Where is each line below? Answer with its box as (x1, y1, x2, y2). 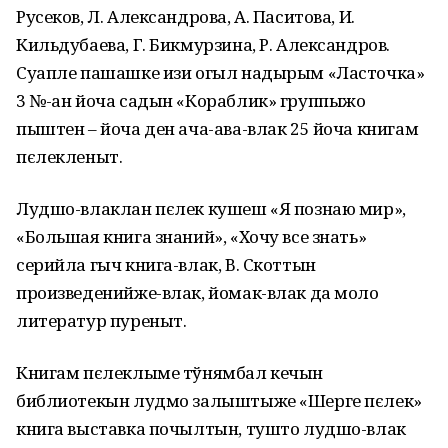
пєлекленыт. (16, 145, 123, 168)
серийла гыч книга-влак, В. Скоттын (16, 253, 316, 276)
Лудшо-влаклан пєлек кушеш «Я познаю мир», (16, 197, 406, 220)
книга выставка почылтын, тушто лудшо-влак (16, 417, 406, 440)
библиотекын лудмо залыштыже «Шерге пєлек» (16, 389, 422, 412)
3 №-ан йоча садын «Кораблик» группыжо (16, 89, 366, 112)
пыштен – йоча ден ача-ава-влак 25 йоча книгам (16, 117, 419, 140)
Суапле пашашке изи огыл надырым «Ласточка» (16, 61, 425, 84)
